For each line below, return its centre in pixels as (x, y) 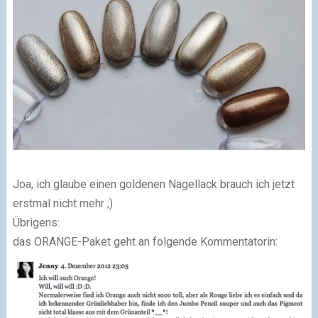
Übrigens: (36, 222)
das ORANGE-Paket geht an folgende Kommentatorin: (145, 241)
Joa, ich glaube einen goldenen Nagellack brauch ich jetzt (153, 184)
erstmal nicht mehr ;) (62, 203)
